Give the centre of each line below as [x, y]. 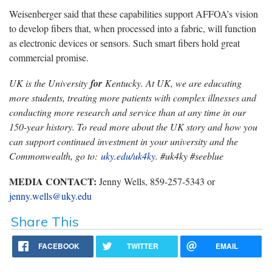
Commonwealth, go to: [55, 155]
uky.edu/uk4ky [128, 155]
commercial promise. [52, 57]
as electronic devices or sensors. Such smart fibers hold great [124, 42]
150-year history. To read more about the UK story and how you [133, 126]
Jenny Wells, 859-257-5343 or [157, 181]
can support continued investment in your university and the [124, 141]
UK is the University [50, 83]
